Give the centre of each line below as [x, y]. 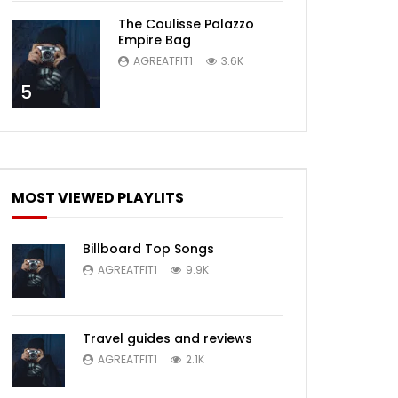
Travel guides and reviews [167, 338]
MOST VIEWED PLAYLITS [98, 197]
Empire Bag [155, 40]
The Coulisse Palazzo [186, 24]
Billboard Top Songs [148, 248]
